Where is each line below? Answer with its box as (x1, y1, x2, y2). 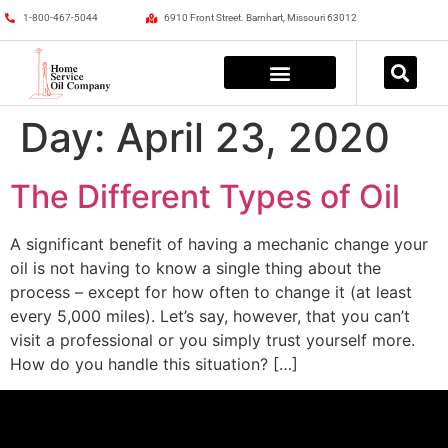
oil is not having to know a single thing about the (10, 257, 381, 278)
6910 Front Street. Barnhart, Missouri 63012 (163, 12, 357, 23)
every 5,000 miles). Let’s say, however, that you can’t (10, 305, 410, 326)
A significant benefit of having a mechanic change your (10, 233, 428, 254)
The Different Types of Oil (10, 176, 400, 216)
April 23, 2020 (116, 112, 390, 162)
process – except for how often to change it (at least (10, 281, 412, 302)
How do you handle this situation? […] (10, 353, 298, 374)
